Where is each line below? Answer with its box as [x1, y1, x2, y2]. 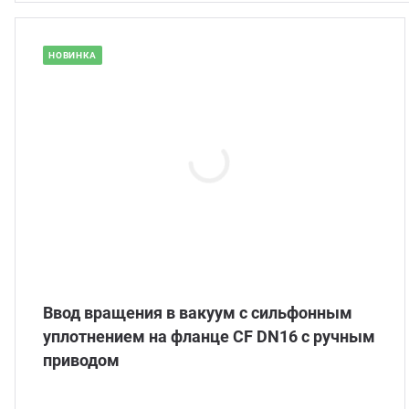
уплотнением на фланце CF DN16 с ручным [43, 327, 375, 346]
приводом [43, 351, 120, 370]
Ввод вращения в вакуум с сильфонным [43, 303, 352, 322]
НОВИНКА [48, 50, 97, 60]
